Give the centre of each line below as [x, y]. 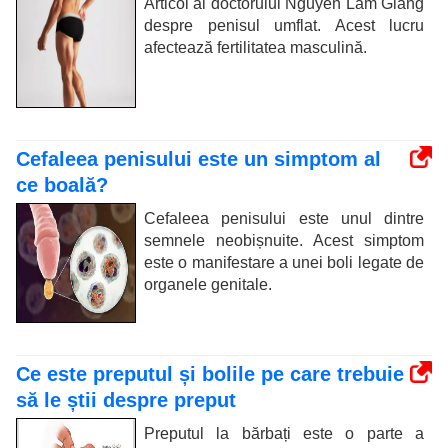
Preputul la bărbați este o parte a [284, 433]
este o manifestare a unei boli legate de [284, 262]
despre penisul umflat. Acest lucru [284, 25]
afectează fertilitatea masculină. [255, 47]
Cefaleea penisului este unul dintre [284, 218]
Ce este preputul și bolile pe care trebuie [210, 374]
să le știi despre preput [126, 400]
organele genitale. [208, 284]
